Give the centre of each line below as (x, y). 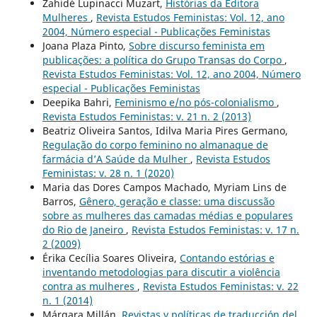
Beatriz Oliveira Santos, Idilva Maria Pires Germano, (165, 130)
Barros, (60, 201)
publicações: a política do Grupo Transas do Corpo (163, 59)
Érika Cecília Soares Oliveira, (111, 258)
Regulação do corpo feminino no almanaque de (155, 144)
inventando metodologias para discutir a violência (161, 272)
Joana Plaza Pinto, (85, 45)
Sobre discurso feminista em (196, 45)
